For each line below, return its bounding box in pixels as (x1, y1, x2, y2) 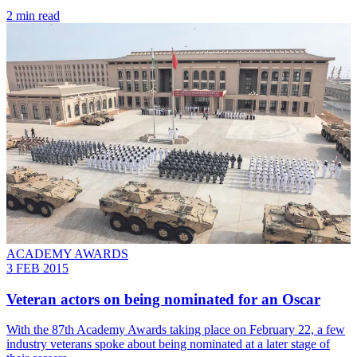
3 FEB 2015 (6, 261, 69, 275)
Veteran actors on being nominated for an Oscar (6, 290, 320, 308)
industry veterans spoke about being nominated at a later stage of (6, 337, 330, 351)
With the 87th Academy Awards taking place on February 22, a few (6, 323, 345, 337)
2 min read (6, 9, 60, 23)
